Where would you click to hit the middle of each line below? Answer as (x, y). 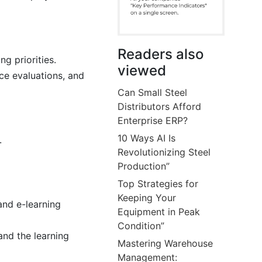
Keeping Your (147, 197)
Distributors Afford (160, 106)
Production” (144, 166)
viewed (142, 70)
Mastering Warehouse (166, 243)
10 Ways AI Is (147, 138)
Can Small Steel (153, 92)
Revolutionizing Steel (164, 152)
